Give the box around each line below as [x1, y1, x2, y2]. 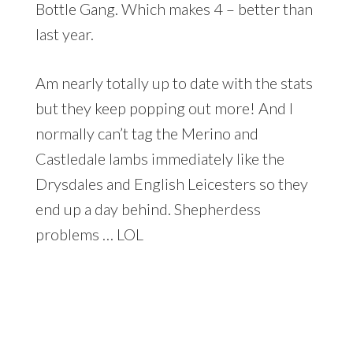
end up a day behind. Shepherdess [35, 199, 261, 218]
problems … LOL [35, 224, 143, 243]
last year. [35, 24, 94, 43]
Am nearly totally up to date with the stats [35, 72, 313, 92]
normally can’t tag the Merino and [35, 123, 258, 143]
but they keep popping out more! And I [35, 98, 293, 117]
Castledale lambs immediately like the [35, 148, 284, 168]
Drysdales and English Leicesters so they [35, 173, 308, 193]
